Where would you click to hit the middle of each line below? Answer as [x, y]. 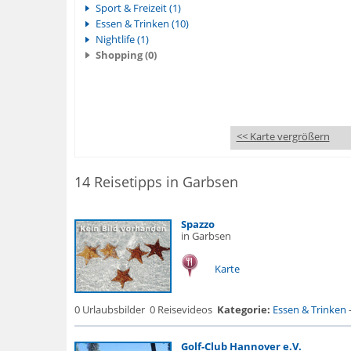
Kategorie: [243, 309]
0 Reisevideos [181, 309]
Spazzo [197, 224]
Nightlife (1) [122, 39]
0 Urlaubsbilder [109, 309]
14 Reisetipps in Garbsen [156, 182]
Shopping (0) [126, 55]
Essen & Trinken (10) [142, 24]
